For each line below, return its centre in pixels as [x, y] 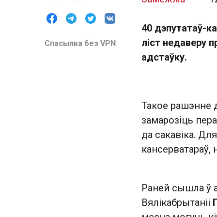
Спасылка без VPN [80, 43]
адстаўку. [165, 57]
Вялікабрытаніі [177, 202]
